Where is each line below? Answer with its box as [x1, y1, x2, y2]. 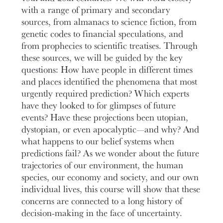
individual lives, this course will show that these [21, 182, 201, 196]
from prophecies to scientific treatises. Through [21, 39, 198, 52]
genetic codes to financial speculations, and [21, 27, 184, 40]
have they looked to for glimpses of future [21, 99, 176, 112]
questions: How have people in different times [21, 63, 193, 76]
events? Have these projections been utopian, [21, 111, 189, 124]
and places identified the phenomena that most [21, 75, 198, 88]
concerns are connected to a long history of [21, 194, 183, 208]
